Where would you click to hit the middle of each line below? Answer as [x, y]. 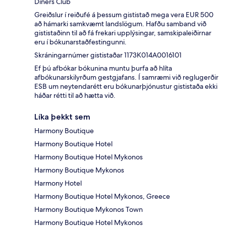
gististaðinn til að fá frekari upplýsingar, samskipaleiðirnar [123, 33]
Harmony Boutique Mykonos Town [89, 209]
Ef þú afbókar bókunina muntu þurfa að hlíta [103, 68]
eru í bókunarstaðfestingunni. [80, 42]
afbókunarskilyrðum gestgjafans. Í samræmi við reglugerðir [126, 77]
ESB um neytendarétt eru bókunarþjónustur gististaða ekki [126, 86]
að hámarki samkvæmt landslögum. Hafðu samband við [120, 23]
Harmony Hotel [58, 183]
